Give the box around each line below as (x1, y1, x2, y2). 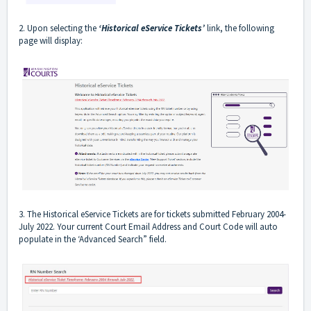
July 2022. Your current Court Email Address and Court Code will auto (19, 221, 278, 233)
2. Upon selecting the (19, 22, 99, 34)
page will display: (19, 34, 83, 47)
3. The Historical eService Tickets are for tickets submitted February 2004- (19, 208, 286, 221)
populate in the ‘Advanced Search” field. (19, 233, 169, 246)
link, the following (205, 22, 274, 34)
